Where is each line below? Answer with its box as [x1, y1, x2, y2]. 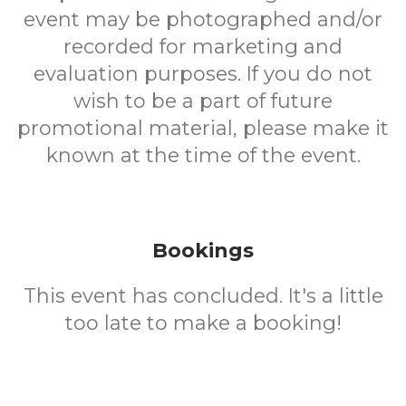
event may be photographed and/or [24, 7, 382, 32]
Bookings [152, 238, 254, 263]
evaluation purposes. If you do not [34, 62, 372, 86]
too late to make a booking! [64, 311, 342, 335]
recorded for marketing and [63, 34, 343, 59]
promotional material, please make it [17, 116, 389, 140]
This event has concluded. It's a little [23, 284, 383, 308]
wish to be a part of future [73, 89, 333, 113]
